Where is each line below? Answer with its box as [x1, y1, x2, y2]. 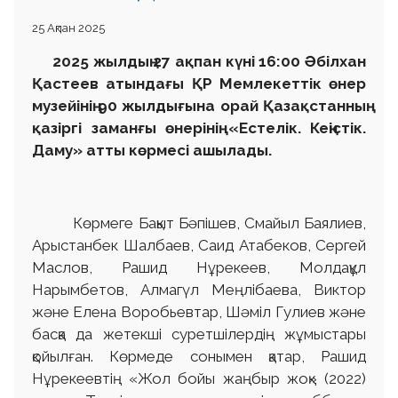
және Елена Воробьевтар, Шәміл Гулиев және [32, 303, 366, 322]
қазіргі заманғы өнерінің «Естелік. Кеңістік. [32, 119, 366, 138]
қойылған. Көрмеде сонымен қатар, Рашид [32, 347, 366, 366]
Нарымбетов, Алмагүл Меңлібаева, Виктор [32, 281, 366, 299]
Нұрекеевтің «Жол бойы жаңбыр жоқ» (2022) [32, 370, 366, 388]
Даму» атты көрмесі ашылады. [32, 141, 272, 160]
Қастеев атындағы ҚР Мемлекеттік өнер [32, 75, 366, 93]
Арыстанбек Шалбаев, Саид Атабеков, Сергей [32, 236, 366, 255]
